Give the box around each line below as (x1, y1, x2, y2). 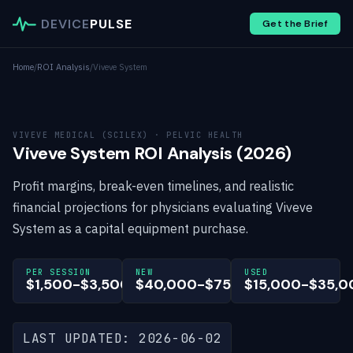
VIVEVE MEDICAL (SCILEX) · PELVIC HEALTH (13, 130, 243, 140)
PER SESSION (26, 267, 91, 277)
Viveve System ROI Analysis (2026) (13, 142, 292, 165)
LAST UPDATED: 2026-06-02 (23, 330, 221, 347)
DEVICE (41, 15, 90, 32)
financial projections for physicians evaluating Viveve (13, 199, 313, 215)
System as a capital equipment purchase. (13, 221, 248, 236)
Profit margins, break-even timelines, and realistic (13, 178, 294, 194)
